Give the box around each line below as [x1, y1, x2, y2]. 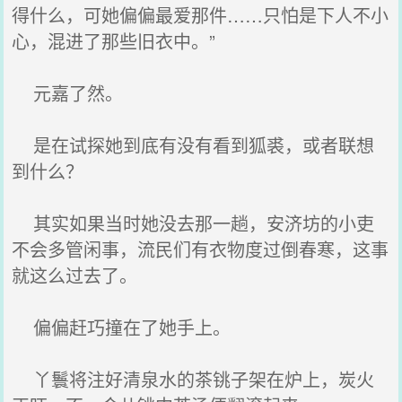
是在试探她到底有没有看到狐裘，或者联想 [12, 132, 375, 158]
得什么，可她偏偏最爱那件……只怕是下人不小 [12, 2, 389, 28]
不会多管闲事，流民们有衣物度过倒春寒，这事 [12, 236, 389, 262]
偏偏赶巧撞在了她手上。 [12, 314, 232, 340]
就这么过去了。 [12, 262, 138, 288]
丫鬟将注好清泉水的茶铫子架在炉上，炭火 [12, 366, 375, 392]
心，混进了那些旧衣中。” [12, 28, 216, 54]
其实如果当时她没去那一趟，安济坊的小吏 [12, 210, 375, 236]
